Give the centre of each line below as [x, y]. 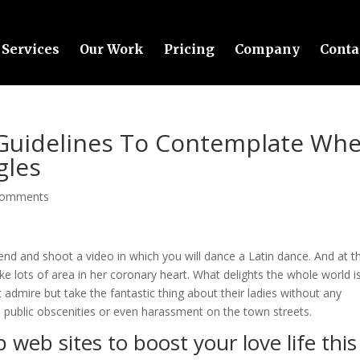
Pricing [189, 49]
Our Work [111, 49]
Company [267, 49]
